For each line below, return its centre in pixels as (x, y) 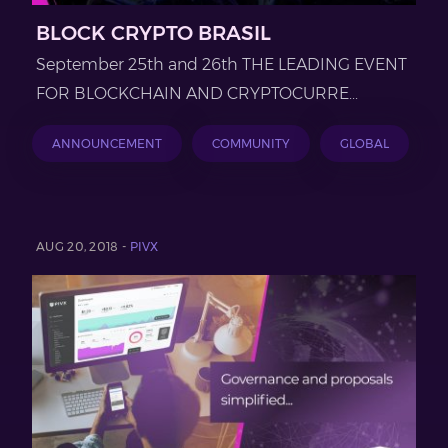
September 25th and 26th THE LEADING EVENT (221, 64)
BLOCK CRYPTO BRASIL (153, 32)
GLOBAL (364, 143)
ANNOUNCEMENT (107, 143)
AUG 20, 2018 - (83, 246)
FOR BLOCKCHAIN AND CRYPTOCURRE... (197, 93)
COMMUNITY (251, 143)
